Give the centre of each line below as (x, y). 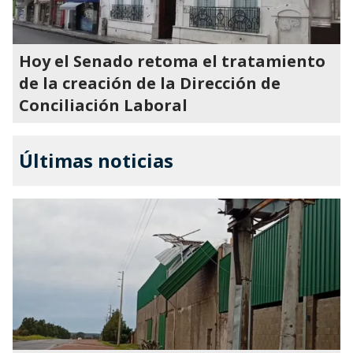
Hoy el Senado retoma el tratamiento (172, 61)
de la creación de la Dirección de (150, 83)
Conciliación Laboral (103, 105)
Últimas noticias (96, 160)
